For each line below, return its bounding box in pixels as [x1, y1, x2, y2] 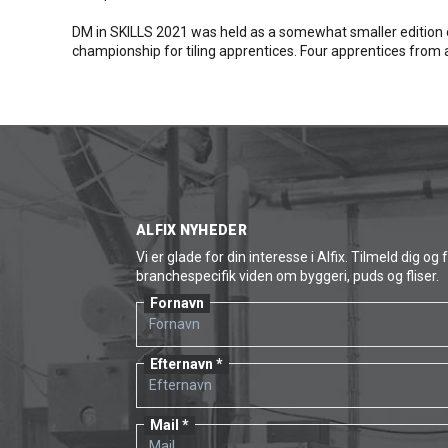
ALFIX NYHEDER [136, 222, 247, 238]
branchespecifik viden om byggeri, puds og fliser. [136, 268, 439, 284]
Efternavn [150, 356, 213, 372]
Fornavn [150, 295, 204, 311]
